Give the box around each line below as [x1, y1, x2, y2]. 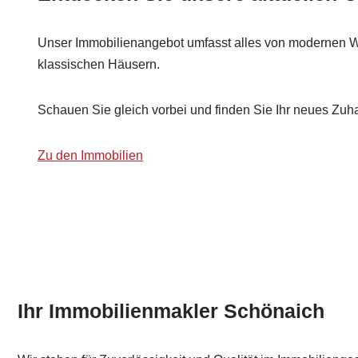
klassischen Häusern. [38, 58, 160, 71]
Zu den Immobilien [38, 149, 143, 162]
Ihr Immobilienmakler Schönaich [18, 300, 324, 323]
